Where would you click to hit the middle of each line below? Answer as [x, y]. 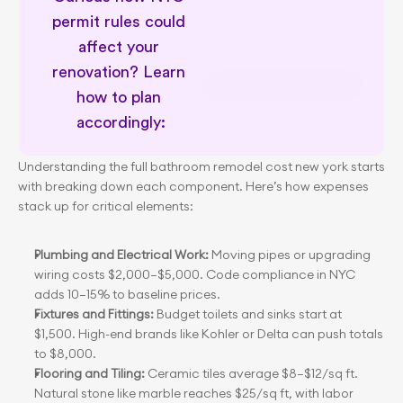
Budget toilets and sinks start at [248, 314]
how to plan [118, 97]
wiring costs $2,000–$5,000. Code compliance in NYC [195, 274]
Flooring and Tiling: [90, 373]
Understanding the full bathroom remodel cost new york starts [201, 166]
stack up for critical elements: [106, 206]
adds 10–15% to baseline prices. [127, 294]
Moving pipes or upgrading [290, 255]
